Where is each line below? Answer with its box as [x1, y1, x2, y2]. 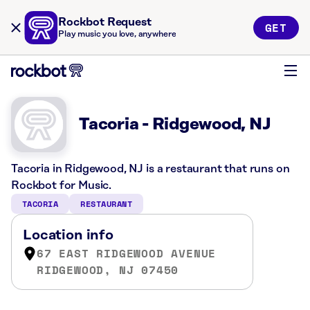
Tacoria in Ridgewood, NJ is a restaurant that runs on [11, 163, 290, 175]
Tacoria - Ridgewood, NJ [79, 116, 271, 134]
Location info [23, 228, 113, 243]
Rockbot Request [58, 16, 152, 28]
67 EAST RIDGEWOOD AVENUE [37, 245, 217, 262]
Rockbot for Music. [11, 179, 112, 192]
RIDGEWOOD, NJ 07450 [37, 262, 179, 278]
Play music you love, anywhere [58, 30, 176, 39]
